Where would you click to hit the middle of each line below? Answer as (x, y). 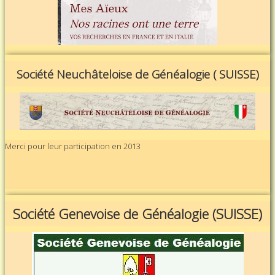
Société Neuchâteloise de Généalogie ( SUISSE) (137, 75)
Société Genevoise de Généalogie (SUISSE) (137, 214)
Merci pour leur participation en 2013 (73, 146)
